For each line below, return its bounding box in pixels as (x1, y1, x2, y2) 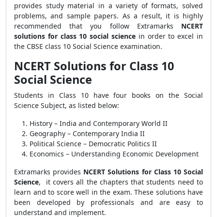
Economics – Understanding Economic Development (30, 149, 199, 158)
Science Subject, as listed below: (14, 101, 119, 110)
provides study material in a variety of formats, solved (14, 1, 203, 10)
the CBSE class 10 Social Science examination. (14, 42, 162, 51)
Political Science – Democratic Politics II (30, 139, 157, 148)
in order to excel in (136, 31, 203, 41)
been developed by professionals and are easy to (14, 198, 203, 207)
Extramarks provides (14, 167, 84, 176)
